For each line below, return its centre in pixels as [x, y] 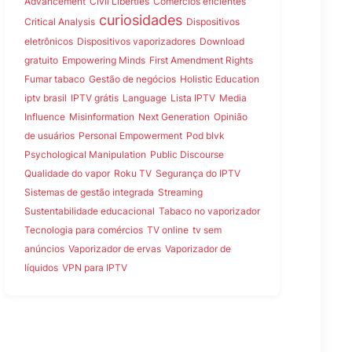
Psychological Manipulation [85, 154]
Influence [45, 116]
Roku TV [133, 173]
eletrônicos [49, 41]
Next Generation [174, 116]
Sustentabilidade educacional [90, 211]
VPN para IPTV [95, 267]
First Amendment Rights [201, 60]
